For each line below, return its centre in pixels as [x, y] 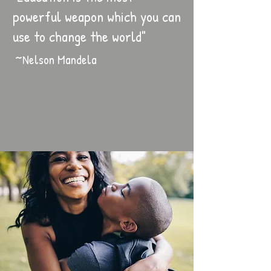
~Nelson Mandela [56, 60]
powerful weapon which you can [97, 16]
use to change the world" [79, 36]
